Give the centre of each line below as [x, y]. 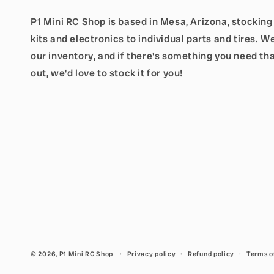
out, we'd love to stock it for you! [107, 73]
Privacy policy [151, 254]
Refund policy [211, 254]
